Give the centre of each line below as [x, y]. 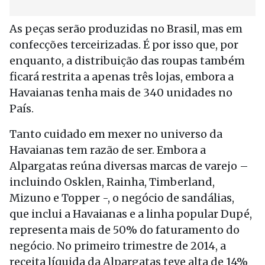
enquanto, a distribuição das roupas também [127, 61]
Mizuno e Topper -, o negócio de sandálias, [122, 198]
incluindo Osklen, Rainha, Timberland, [112, 182]
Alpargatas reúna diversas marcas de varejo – [129, 166]
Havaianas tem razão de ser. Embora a [108, 150]
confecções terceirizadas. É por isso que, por [124, 45]
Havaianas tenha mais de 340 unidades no [121, 93]
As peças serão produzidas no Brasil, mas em [126, 29]
